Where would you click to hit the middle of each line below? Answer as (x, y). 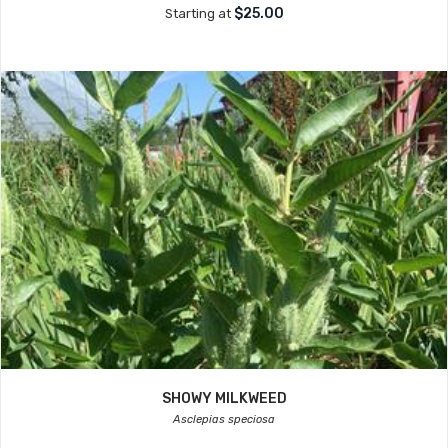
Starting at (199, 13)
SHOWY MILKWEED (224, 398)
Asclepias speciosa (224, 419)
